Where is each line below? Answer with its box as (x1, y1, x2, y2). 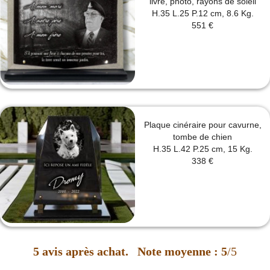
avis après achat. (42, 244, 128, 258)
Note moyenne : (134, 244, 221, 258)
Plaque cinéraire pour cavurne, (143, 120, 262, 130)
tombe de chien (173, 132, 232, 142)
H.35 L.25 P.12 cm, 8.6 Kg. (151, 8, 254, 19)
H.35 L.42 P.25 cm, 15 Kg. (152, 144, 253, 154)
